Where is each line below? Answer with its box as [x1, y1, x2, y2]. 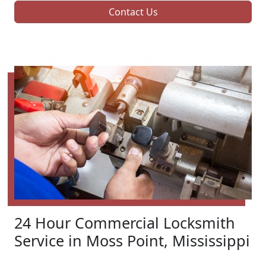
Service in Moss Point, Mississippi [14, 230, 250, 251]
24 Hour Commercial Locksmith [14, 213, 235, 233]
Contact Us [108, 5, 158, 19]
